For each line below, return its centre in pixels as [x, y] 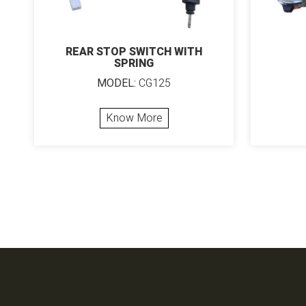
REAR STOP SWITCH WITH [134, 52]
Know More [134, 119]
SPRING [134, 64]
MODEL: [117, 84]
